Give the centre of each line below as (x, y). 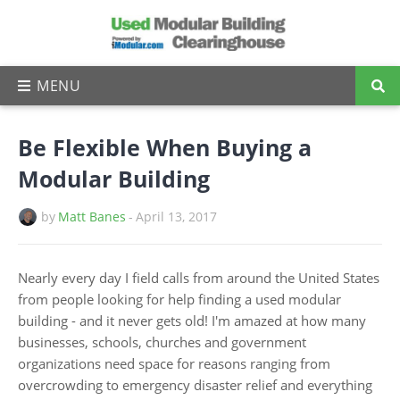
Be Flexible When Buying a (165, 147)
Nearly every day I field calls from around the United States (199, 278)
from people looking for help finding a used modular (179, 299)
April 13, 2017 (176, 217)
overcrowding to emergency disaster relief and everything (195, 385)
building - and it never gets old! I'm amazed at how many (192, 321)
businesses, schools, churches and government (162, 342)
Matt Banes (92, 217)
